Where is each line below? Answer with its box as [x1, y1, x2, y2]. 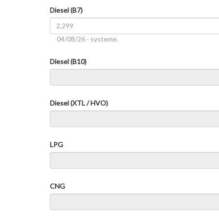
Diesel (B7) [50, 5, 83, 14]
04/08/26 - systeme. [57, 34, 118, 43]
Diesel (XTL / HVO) [50, 98, 108, 107]
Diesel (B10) [50, 57, 87, 66]
